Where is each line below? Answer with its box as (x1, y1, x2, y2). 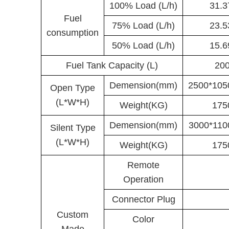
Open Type (50, 83, 95, 93)
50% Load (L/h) (112, 40, 175, 51)
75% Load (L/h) (112, 20, 175, 31)
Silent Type (50, 123, 96, 133)
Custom (57, 210, 88, 220)
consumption (47, 28, 99, 38)
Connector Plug (111, 194, 175, 204)
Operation (123, 174, 164, 185)
